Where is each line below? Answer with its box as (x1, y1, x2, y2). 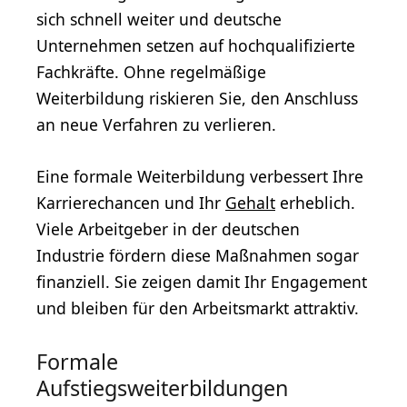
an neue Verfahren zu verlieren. (36, 113, 276, 135)
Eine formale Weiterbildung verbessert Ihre (36, 164, 363, 187)
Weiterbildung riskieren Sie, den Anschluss (36, 86, 358, 109)
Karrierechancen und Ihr (36, 191, 225, 213)
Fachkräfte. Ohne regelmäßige (36, 60, 266, 83)
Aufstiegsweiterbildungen (36, 372, 288, 402)
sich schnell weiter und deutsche (36, 7, 282, 30)
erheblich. (275, 191, 355, 213)
